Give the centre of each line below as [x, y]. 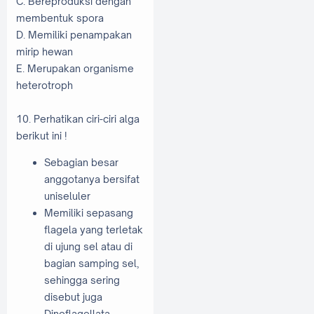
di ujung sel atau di [88, 246]
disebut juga [73, 296]
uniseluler [69, 196]
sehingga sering [82, 280]
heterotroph [46, 86]
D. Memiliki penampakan [74, 35]
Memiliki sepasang [89, 212]
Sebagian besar [81, 162]
